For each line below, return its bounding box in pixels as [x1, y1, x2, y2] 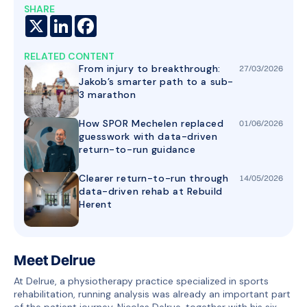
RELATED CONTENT [24, 50, 114, 62]
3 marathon [79, 88, 136, 101]
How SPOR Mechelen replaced [79, 117, 224, 130]
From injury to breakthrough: [79, 62, 221, 75]
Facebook [97, 14, 141, 27]
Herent [79, 198, 112, 210]
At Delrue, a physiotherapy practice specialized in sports [14, 274, 269, 287]
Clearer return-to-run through [79, 172, 229, 184]
